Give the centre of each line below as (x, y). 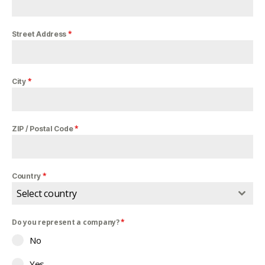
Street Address (40, 34)
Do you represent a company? (67, 222)
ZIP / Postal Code (43, 129)
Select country (47, 193)
